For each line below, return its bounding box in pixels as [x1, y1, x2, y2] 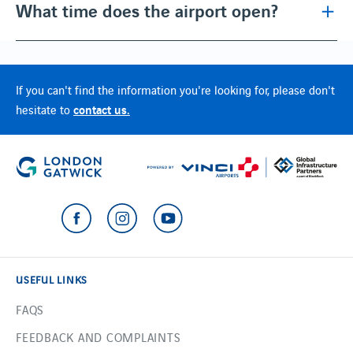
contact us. [73, 99, 130, 117]
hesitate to [16, 100, 73, 117]
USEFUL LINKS [16, 271, 87, 287]
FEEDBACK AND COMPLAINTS [16, 328, 181, 345]
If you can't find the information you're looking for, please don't [16, 80, 335, 98]
